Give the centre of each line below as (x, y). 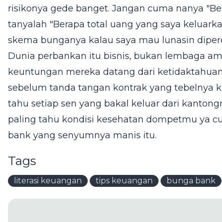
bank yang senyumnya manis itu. (82, 135)
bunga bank (191, 180)
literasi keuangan (48, 180)
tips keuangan (124, 180)
